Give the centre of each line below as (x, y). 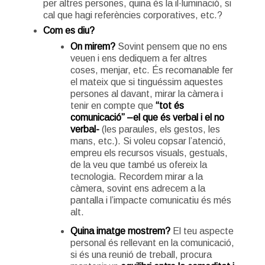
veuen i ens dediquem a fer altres (138, 58)
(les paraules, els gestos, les (159, 129)
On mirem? (93, 46)
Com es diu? (69, 30)
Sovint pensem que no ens (171, 46)
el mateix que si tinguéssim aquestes (146, 82)
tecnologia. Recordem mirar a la (136, 176)
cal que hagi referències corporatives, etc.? (132, 15)
